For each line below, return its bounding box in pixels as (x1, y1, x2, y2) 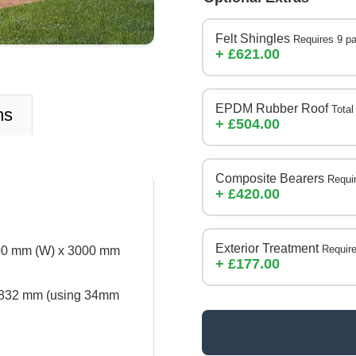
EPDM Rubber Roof (215, 102, 331, 115)
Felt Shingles (215, 32, 293, 45)
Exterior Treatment (215, 242, 322, 255)
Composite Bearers (215, 172, 327, 185)
